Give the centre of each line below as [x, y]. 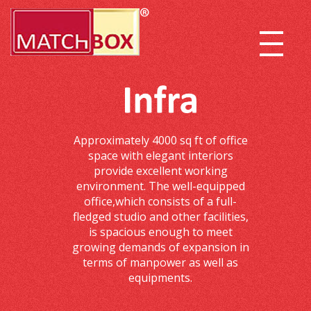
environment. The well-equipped [160, 186]
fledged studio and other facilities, [160, 217]
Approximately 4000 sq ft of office [160, 140]
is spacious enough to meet [160, 232]
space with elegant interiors [160, 155]
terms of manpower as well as [161, 262]
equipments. [161, 278]
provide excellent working [160, 171]
